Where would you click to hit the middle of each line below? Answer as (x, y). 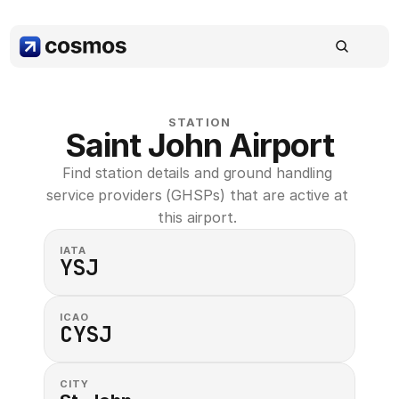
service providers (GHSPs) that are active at (197, 195)
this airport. (199, 217)
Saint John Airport (199, 145)
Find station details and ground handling (198, 173)
